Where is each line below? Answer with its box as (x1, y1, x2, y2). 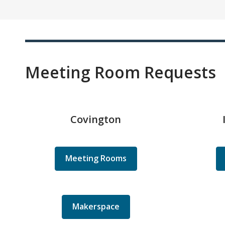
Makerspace (72, 201, 120, 212)
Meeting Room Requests (25, 61, 216, 83)
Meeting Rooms (65, 153, 127, 164)
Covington (70, 113, 121, 127)
